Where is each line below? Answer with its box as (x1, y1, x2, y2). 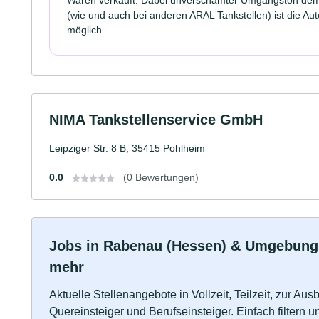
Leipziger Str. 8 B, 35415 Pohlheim (49, 142, 205, 154)
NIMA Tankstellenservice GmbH (49, 111, 263, 127)
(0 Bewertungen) (123, 171, 199, 183)
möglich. (67, 23, 105, 36)
